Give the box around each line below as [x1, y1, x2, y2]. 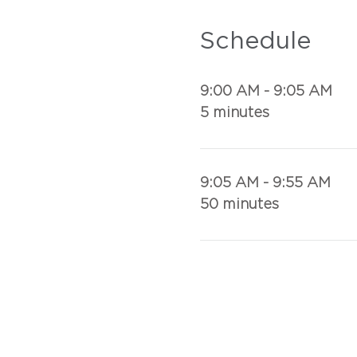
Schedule [199, 29, 311, 53]
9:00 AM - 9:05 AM [199, 84, 332, 99]
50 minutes [199, 198, 279, 212]
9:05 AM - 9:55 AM [199, 176, 331, 190]
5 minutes [199, 106, 269, 120]
